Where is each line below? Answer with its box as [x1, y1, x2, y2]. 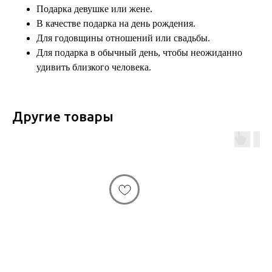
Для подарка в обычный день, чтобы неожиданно [36, 47, 242, 58]
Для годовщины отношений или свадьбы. [36, 33, 210, 44]
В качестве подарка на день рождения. [36, 18, 195, 29]
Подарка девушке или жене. [36, 4, 152, 15]
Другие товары [12, 109, 114, 124]
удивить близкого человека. [36, 62, 151, 73]
